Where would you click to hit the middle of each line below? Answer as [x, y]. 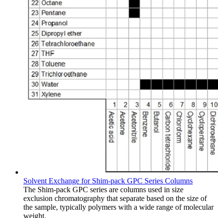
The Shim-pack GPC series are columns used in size [103, 189]
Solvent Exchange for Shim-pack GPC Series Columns [108, 181]
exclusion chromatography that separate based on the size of [115, 198]
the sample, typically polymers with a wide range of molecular [118, 207]
